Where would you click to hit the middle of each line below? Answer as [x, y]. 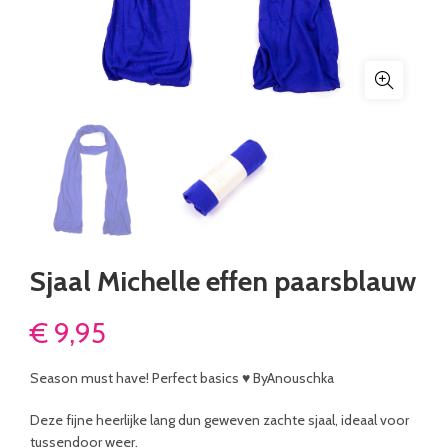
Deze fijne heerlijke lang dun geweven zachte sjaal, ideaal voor [219, 420]
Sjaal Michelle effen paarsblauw [223, 281]
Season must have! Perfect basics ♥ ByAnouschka [182, 378]
